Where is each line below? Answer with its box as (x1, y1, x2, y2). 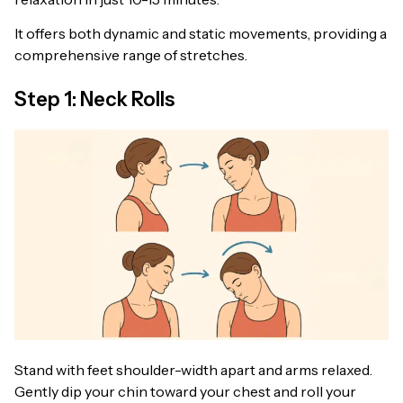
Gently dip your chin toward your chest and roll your (14, 381, 356, 400)
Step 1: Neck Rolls (14, 87, 175, 112)
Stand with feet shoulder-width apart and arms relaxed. (14, 360, 372, 379)
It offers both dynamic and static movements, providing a (14, 24, 387, 43)
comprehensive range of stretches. (14, 46, 247, 65)
